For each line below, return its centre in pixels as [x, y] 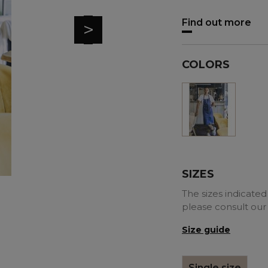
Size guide [206, 229]
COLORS [206, 64]
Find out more [217, 22]
